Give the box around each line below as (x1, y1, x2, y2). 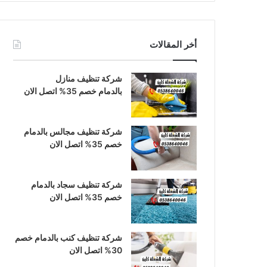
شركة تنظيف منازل (55, 73, 122, 83)
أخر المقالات (150, 39, 197, 50)
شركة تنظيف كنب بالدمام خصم (15, 232, 122, 243)
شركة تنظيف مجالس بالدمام (24, 126, 122, 136)
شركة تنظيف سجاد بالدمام (31, 179, 122, 190)
